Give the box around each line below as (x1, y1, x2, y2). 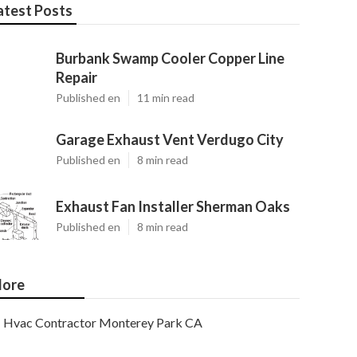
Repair (56, 69, 97, 86)
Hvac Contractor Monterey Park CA (3, 315, 202, 330)
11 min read (137, 91, 194, 104)
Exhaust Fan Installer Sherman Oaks (56, 198, 290, 215)
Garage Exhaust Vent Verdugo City (56, 131, 284, 148)
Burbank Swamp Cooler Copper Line (56, 49, 284, 67)
